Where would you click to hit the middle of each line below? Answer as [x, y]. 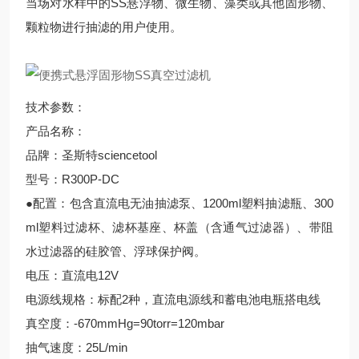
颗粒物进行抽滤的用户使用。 [104, 27]
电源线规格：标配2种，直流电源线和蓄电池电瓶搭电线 [173, 299]
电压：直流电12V [72, 275]
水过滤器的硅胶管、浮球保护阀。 [116, 251]
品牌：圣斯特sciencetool [91, 155]
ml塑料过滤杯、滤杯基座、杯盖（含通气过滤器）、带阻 [179, 227]
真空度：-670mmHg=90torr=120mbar [125, 323]
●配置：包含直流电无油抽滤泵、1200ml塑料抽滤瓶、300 [179, 203]
